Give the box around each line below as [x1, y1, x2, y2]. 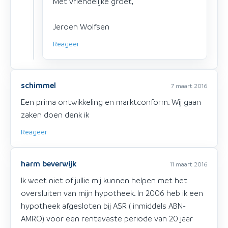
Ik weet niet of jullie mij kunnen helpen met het [21, 175, 187, 185]
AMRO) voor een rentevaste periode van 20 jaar [21, 213, 193, 223]
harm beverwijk [21, 158, 76, 168]
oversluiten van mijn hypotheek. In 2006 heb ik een [21, 187, 203, 198]
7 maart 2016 [171, 81, 207, 90]
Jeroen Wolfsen [53, 21, 109, 32]
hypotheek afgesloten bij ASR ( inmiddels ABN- [21, 200, 186, 211]
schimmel [21, 79, 56, 90]
